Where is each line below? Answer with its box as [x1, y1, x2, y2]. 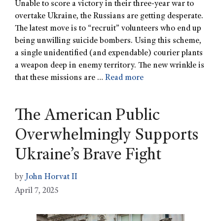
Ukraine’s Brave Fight [15, 147, 161, 165]
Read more [105, 74, 144, 83]
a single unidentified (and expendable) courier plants [15, 49, 203, 58]
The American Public [15, 108, 160, 125]
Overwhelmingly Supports [15, 128, 198, 145]
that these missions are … [15, 74, 105, 83]
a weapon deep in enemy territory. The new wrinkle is [15, 62, 204, 71]
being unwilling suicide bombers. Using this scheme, [15, 37, 201, 46]
